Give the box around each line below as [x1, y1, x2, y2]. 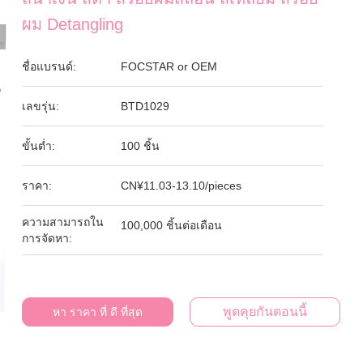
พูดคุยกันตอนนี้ [222, 305, 307, 318]
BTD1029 [121, 100, 170, 113]
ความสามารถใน [22, 216, 105, 228]
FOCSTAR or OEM [121, 60, 218, 73]
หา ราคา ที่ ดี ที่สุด [52, 305, 143, 318]
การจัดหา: [22, 232, 73, 245]
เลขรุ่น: [22, 100, 60, 113]
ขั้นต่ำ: [22, 139, 56, 152]
